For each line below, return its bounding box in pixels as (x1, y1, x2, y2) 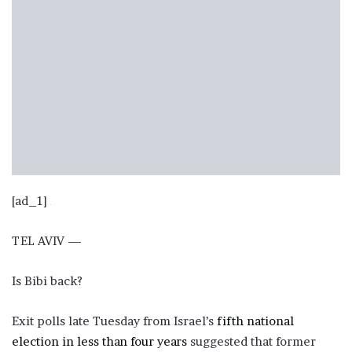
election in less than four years (12, 333, 187, 349)
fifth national (217, 313, 294, 328)
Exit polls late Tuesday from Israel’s (12, 313, 217, 328)
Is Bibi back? (12, 273, 82, 288)
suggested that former (187, 333, 316, 349)
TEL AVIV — (12, 233, 85, 248)
